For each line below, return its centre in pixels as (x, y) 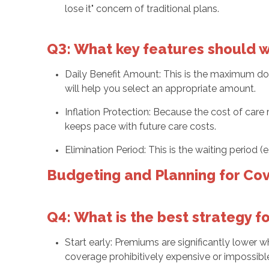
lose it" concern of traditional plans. (142, 9)
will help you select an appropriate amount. (160, 89)
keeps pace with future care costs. (140, 126)
